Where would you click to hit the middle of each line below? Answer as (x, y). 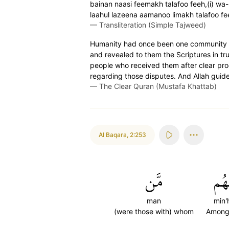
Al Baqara (113, 135)
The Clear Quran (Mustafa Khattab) (158, 86)
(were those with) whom (154, 211)
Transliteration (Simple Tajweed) (153, 25)
